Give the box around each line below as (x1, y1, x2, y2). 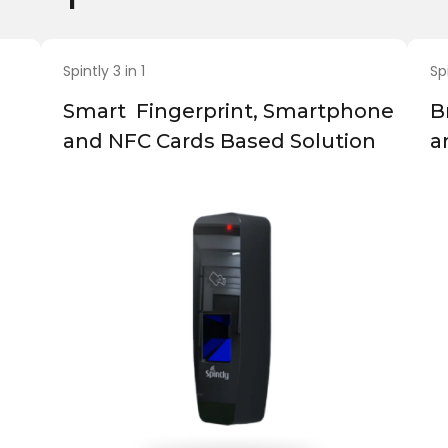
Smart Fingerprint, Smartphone (62, 99, 394, 124)
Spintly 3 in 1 (62, 61, 145, 82)
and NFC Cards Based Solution (62, 129, 376, 154)
